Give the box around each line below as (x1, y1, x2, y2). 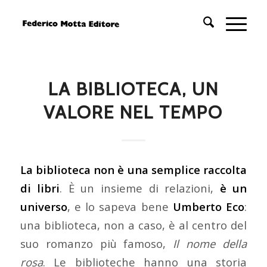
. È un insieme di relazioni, (60, 180, 220, 195)
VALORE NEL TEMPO (44, 101, 223, 123)
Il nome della (173, 235, 247, 251)
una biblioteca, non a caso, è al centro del (20, 217, 247, 232)
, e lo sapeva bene (67, 198, 173, 214)
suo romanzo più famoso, (20, 235, 173, 251)
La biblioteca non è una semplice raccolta (20, 162, 247, 177)
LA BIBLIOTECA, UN (48, 78, 219, 100)
